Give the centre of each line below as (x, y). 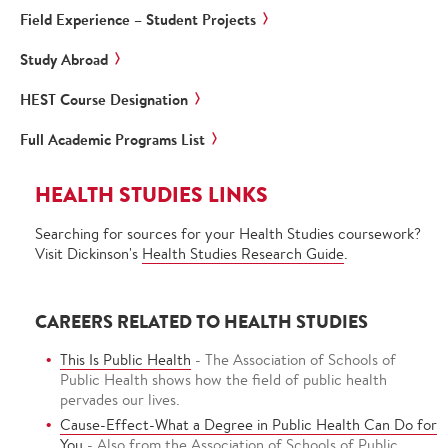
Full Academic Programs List (112, 139)
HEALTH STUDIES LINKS (151, 194)
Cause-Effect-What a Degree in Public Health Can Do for (248, 424)
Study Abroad (64, 59)
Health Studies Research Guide (243, 253)
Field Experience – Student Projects (138, 19)
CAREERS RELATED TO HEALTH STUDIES (201, 321)
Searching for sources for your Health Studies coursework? (230, 233)
